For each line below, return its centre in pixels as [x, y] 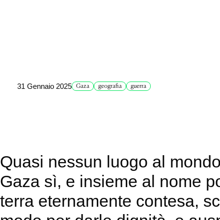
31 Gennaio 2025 [45, 86]
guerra [139, 86]
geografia [110, 86]
